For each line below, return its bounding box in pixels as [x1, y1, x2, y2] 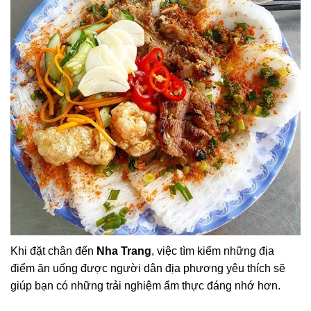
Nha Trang [96, 245, 151, 258]
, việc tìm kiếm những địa [151, 245, 274, 258]
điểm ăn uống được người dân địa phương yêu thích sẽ [10, 262, 285, 275]
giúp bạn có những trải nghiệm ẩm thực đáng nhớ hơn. [10, 280, 280, 292]
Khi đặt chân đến [10, 245, 96, 258]
